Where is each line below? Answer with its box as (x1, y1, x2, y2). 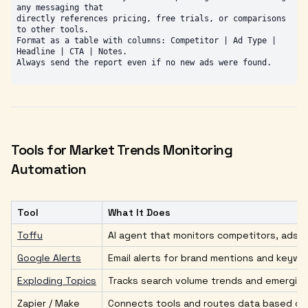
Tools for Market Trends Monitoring (11, 140, 232, 159)
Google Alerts (17, 251, 81, 264)
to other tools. (16, 24, 89, 34)
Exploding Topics (17, 274, 96, 287)
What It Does (108, 206, 170, 219)
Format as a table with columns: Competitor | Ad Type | (16, 35, 276, 45)
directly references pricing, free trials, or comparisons (16, 13, 286, 23)
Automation (11, 159, 86, 178)
